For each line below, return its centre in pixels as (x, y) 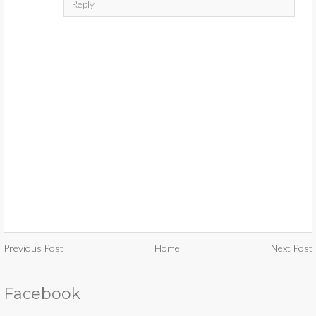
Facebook (42, 294)
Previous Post (34, 248)
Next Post (292, 248)
